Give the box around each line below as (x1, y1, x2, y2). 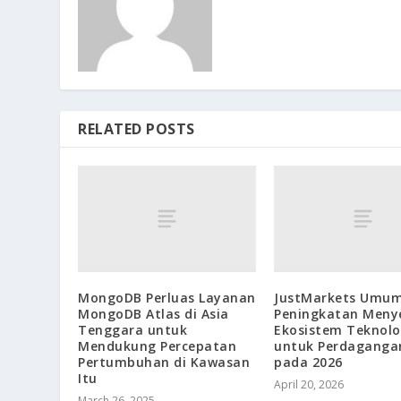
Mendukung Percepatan (78, 337, 237, 355)
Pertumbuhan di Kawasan (78, 354, 251, 371)
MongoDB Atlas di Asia (78, 305, 229, 323)
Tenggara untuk (78, 321, 188, 339)
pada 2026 (274, 354, 343, 371)
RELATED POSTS (78, 119, 195, 140)
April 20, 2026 (274, 377, 344, 393)
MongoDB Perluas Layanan (78, 289, 256, 307)
